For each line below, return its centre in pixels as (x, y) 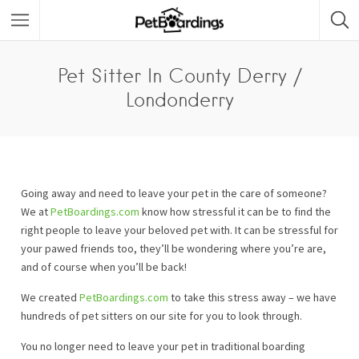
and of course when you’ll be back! (104, 267)
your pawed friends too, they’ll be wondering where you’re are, (173, 248)
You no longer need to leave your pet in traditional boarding (163, 346)
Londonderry (179, 100)
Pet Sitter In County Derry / (179, 76)
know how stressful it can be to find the (235, 212)
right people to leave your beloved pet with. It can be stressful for (179, 230)
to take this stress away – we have (252, 297)
